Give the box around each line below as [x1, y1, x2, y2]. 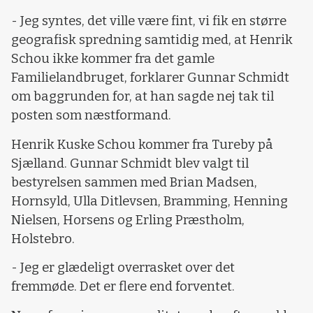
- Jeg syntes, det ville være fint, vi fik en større [11, 13, 286, 29]
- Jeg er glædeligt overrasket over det [11, 260, 235, 276]
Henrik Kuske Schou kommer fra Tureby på [11, 136, 273, 152]
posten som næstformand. [11, 108, 171, 124]
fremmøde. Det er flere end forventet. [11, 279, 235, 295]
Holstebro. [11, 231, 75, 247]
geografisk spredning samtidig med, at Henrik [11, 32, 293, 48]
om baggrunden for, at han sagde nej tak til [11, 89, 274, 105]
